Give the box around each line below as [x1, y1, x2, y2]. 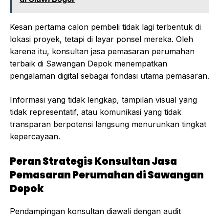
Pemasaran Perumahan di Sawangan [10, 168, 204, 182]
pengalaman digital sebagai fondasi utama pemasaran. [10, 71, 209, 81]
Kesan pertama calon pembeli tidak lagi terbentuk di [10, 22, 201, 32]
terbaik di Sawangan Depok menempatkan [10, 59, 167, 69]
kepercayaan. [10, 131, 60, 142]
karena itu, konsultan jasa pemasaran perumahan [10, 46, 195, 57]
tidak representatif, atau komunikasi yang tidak [10, 107, 181, 117]
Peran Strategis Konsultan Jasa [10, 154, 177, 169]
